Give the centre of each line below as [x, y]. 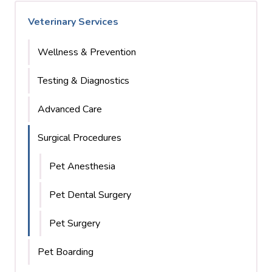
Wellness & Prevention [87, 52]
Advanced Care [70, 109]
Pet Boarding [66, 252]
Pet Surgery [75, 223]
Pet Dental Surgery [90, 195]
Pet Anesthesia [82, 166]
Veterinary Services [73, 22]
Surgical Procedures [80, 138]
